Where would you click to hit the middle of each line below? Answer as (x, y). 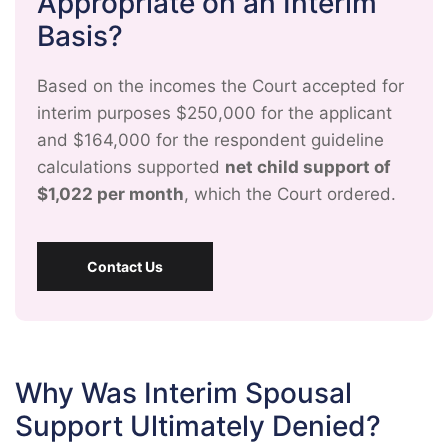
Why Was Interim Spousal (183, 393)
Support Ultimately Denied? (198, 426)
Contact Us (125, 266)
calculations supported (131, 167)
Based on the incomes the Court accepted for (220, 86)
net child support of (308, 167)
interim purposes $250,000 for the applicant (214, 113)
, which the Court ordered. (290, 194)
